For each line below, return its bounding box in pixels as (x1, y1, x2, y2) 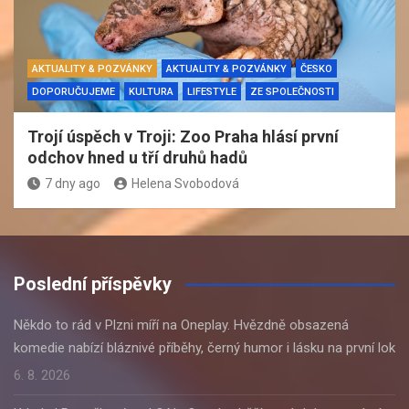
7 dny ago (45, 175, 100, 191)
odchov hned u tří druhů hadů (27, 147, 247, 167)
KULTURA (129, 85, 173, 98)
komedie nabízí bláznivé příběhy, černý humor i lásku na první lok (14, 339, 395, 356)
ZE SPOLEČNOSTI (250, 85, 334, 98)
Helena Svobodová (131, 175, 239, 191)
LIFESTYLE (187, 85, 236, 98)
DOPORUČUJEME (32, 85, 115, 98)
